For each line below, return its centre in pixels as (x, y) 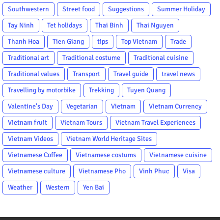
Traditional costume (91, 57)
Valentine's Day (30, 106)
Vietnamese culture (37, 171)
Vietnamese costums (106, 155)
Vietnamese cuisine (178, 155)
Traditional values (34, 74)
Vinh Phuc (154, 171)
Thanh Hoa (24, 41)
